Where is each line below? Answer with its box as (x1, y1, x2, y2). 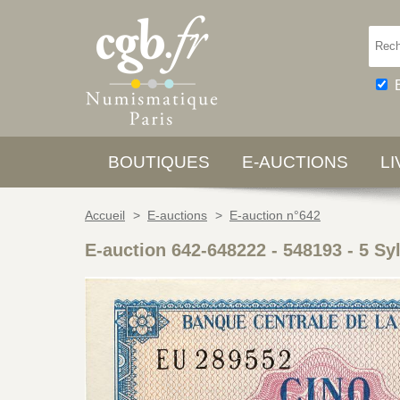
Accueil (85, 208, 125, 222)
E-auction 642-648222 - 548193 (85, 240, 342, 260)
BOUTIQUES (108, 153, 210, 171)
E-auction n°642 (229, 208, 321, 222)
